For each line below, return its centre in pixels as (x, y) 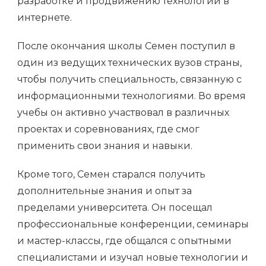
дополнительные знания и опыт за (104, 191)
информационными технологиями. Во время (132, 96)
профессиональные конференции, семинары (133, 224)
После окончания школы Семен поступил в (126, 46)
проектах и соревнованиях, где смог (108, 129)
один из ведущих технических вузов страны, (129, 62)
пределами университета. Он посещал (115, 207)
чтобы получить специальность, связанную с (129, 79)
